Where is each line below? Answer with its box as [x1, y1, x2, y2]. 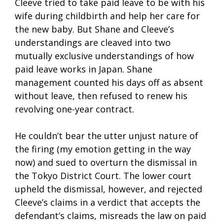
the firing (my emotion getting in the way [15, 143, 191, 155]
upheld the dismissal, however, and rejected [15, 183, 202, 195]
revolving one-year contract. [15, 103, 134, 115]
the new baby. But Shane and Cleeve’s [15, 23, 174, 36]
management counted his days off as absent [15, 76, 203, 89]
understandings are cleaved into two [15, 37, 171, 49]
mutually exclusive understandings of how [15, 50, 194, 62]
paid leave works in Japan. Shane [15, 63, 152, 75]
